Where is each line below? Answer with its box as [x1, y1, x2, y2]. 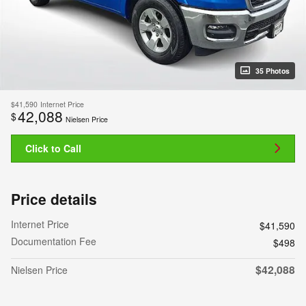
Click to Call [25, 141, 81, 155]
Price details [11, 189, 97, 210]
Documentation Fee [11, 234, 96, 249]
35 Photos [255, 65, 290, 76]
